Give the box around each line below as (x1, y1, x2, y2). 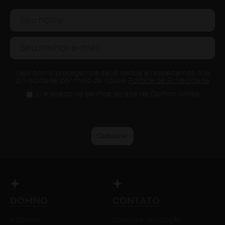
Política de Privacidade (128, 76, 209, 85)
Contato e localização (113, 215, 181, 223)
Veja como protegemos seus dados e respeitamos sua (15, 69, 210, 77)
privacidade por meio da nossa (16, 76, 128, 85)
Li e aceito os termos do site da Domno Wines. (36, 89, 201, 98)
